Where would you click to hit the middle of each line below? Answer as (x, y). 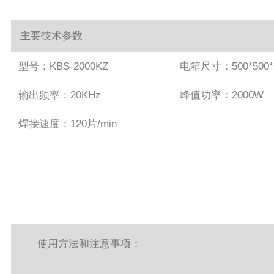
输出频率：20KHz (59, 95)
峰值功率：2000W (221, 95)
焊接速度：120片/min (67, 124)
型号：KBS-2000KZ (63, 67)
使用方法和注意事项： (89, 244)
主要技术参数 (51, 36)
